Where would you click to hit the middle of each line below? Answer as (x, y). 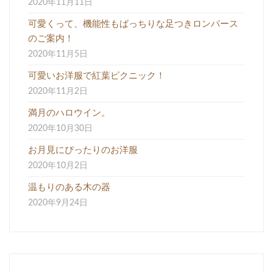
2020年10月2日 (58, 165)
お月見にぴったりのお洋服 (83, 150)
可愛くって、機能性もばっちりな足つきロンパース (133, 24)
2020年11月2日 (58, 91)
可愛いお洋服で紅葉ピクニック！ (97, 76)
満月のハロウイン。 (69, 113)
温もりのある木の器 (69, 187)
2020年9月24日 (58, 203)
